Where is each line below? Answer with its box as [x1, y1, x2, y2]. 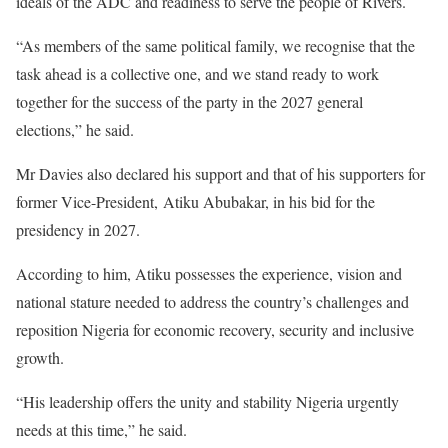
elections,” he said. [16, 119, 134, 140]
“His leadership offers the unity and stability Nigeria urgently [16, 391, 399, 412]
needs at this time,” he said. [16, 419, 187, 440]
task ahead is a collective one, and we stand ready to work [16, 63, 379, 84]
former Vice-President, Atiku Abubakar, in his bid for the [16, 191, 375, 212]
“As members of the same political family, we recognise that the [16, 35, 415, 56]
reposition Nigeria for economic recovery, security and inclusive [16, 319, 414, 340]
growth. [16, 347, 64, 368]
